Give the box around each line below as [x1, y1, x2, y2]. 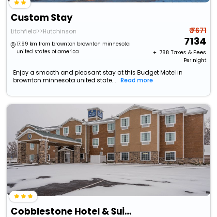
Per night [183, 57, 206, 64]
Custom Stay [11, 11, 73, 25]
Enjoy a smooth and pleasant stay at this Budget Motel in [13, 68, 183, 77]
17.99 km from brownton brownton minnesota [16, 40, 130, 48]
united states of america [16, 48, 79, 56]
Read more [121, 76, 154, 85]
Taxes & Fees [170, 48, 206, 57]
